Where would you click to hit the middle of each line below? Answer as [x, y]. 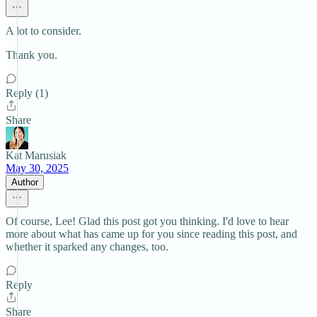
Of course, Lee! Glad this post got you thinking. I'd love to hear [147, 221]
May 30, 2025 [37, 168]
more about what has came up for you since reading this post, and [151, 234]
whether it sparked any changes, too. [87, 247]
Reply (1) [27, 93]
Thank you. [31, 55]
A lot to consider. [44, 31]
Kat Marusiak [36, 155]
